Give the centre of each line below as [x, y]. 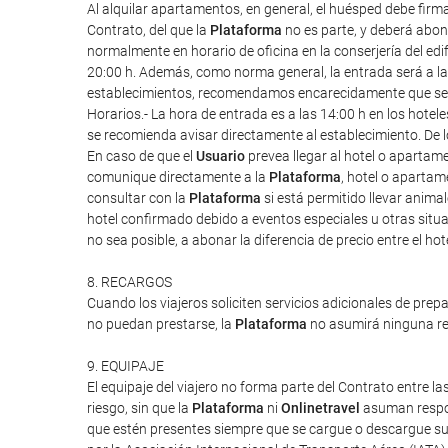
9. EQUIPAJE [125, 366]
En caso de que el [141, 156]
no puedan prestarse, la [161, 324]
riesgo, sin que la [139, 408]
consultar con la [138, 198]
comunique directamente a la [178, 177]
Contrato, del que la [148, 30]
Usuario [220, 156]
